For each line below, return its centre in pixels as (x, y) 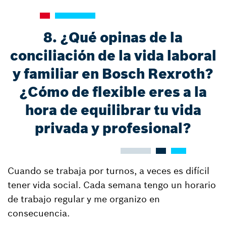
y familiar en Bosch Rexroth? (113, 74)
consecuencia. (39, 213)
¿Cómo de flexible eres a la (113, 92)
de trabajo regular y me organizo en (84, 199)
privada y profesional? (113, 128)
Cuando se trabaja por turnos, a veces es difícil (108, 171)
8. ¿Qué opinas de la (113, 38)
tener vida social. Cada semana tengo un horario (112, 185)
